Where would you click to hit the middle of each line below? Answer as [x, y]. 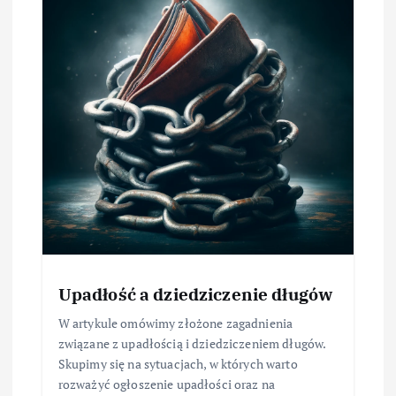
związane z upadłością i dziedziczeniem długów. [192, 343]
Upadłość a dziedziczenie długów [195, 294]
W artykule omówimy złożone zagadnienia [175, 323]
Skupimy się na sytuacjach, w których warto [178, 364]
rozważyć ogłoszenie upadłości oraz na [166, 384]
